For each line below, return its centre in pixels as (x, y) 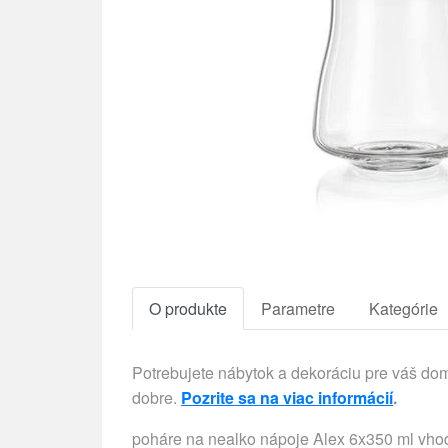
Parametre (298, 308)
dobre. (156, 397)
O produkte (188, 308)
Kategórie (403, 308)
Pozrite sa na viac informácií (287, 397)
